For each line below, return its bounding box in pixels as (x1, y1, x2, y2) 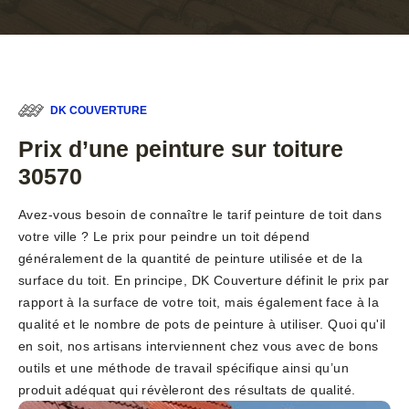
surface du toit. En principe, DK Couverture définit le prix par (18, 273, 390, 288)
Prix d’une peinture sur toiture (18, 136, 343, 163)
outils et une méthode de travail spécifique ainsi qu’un (18, 361, 350, 376)
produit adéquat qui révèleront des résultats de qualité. (18, 383, 356, 398)
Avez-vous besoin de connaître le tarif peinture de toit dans (18, 207, 383, 223)
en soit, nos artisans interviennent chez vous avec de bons (18, 339, 379, 354)
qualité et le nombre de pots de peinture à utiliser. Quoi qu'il (18, 317, 386, 332)
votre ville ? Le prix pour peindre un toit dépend (18, 229, 310, 245)
